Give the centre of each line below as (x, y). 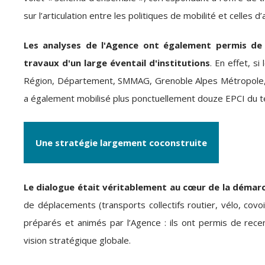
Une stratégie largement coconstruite (121, 143)
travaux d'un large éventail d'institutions (117, 63)
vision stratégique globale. (77, 240)
